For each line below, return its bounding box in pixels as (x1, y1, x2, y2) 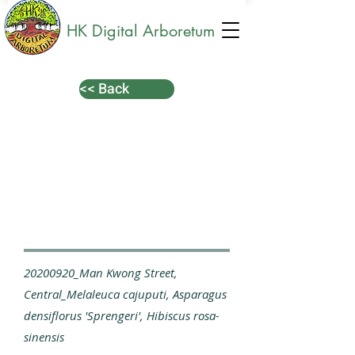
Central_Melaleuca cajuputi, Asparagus (24, 286, 227, 302)
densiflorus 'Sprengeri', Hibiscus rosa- (24, 307, 219, 323)
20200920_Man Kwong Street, (24, 265, 177, 281)
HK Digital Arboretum (62, 21, 215, 41)
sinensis (24, 329, 64, 345)
